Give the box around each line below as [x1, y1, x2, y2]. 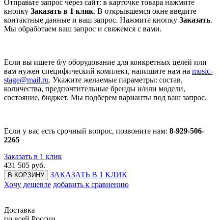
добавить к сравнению [53, 180, 129, 189]
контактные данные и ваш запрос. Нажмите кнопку [4, 15, 179, 24]
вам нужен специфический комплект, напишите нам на [4, 66, 192, 75]
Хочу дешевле [4, 180, 51, 189]
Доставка [4, 205, 35, 214]
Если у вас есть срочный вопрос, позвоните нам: [4, 126, 169, 135]
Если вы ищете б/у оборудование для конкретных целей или [4, 57, 207, 66]
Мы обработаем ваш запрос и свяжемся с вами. [4, 24, 162, 33]
